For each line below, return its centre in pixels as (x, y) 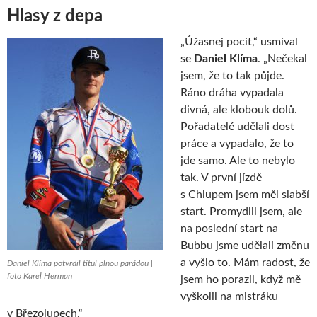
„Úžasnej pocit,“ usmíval (239, 41)
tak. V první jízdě (221, 177)
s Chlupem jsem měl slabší (245, 194)
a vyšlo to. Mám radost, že (245, 262)
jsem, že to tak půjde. (232, 75)
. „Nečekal (282, 58)
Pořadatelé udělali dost (237, 126)
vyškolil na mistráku (229, 296)
